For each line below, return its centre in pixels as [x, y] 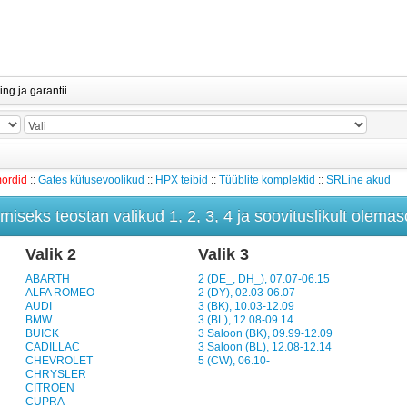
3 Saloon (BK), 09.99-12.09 [266, 333]
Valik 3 [224, 254]
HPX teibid [182, 180]
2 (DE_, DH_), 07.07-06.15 [264, 279]
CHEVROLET [60, 361]
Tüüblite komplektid [267, 180]
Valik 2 [51, 254]
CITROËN [50, 388]
